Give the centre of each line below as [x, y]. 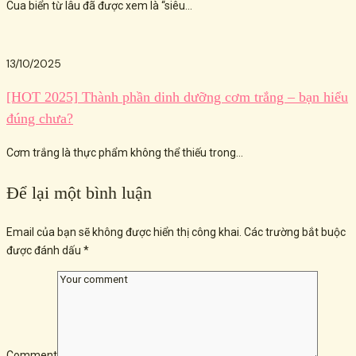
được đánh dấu [45, 250]
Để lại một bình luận [79, 192]
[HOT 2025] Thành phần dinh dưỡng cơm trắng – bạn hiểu [177, 97]
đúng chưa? [40, 118]
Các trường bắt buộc [295, 232]
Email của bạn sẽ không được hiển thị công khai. [124, 232]
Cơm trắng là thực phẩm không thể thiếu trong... [125, 152]
